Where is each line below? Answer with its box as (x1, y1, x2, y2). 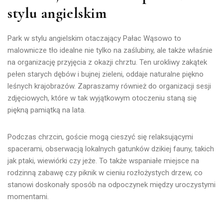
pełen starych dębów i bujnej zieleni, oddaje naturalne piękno (7, 69, 204, 79)
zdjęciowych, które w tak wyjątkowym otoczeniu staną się (7, 93, 197, 103)
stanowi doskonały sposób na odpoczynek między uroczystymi (7, 180, 216, 189)
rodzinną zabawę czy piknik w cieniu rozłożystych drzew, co (7, 168, 203, 177)
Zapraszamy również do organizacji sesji (78, 81, 211, 91)
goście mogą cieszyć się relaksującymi (66, 132, 193, 141)
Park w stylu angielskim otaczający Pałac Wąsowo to (7, 33, 181, 43)
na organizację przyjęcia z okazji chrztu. (7, 57, 139, 67)
